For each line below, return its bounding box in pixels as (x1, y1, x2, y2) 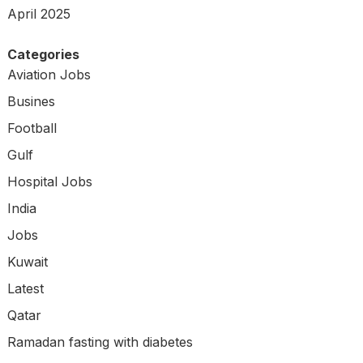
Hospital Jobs (6, 173, 92, 190)
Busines (6, 92, 55, 109)
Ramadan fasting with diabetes (6, 333, 193, 350)
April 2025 (6, 5, 70, 22)
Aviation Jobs (6, 66, 91, 83)
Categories (6, 45, 79, 62)
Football (6, 119, 57, 136)
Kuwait (6, 253, 48, 270)
